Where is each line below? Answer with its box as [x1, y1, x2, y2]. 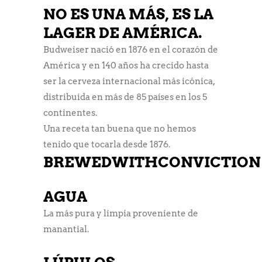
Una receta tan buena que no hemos [43, 123, 196, 134]
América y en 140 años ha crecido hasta [43, 60, 209, 71]
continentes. [43, 107, 97, 118]
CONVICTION [158, 153, 261, 171]
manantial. [43, 223, 89, 235]
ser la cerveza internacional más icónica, [43, 75, 215, 87]
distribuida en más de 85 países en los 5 [43, 91, 207, 102]
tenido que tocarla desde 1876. [43, 139, 170, 150]
